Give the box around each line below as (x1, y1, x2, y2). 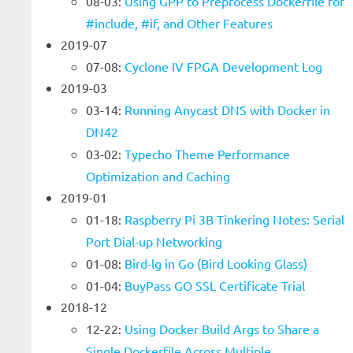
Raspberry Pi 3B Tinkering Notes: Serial (124, 211, 344, 227)
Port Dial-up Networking (86, 233, 222, 249)
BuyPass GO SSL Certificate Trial (124, 277, 305, 293)
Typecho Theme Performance (124, 146, 290, 162)
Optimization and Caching (86, 168, 230, 184)
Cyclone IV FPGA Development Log (124, 58, 322, 74)
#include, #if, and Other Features (86, 15, 273, 31)
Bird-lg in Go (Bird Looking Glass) (124, 255, 307, 271)
